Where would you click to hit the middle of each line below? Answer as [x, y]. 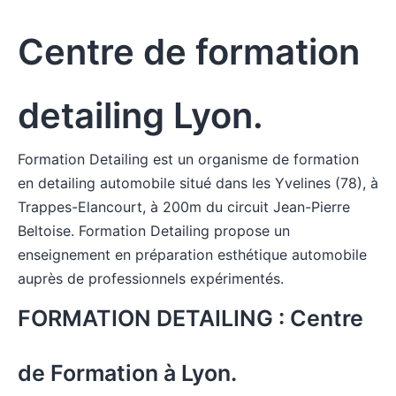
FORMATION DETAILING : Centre [190, 318]
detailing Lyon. [141, 115]
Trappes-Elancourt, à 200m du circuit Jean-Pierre [184, 207]
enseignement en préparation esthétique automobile [192, 255]
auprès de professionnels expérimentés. [151, 278]
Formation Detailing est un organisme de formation [188, 159]
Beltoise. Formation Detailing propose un [154, 231]
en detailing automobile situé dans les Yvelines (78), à [198, 183]
